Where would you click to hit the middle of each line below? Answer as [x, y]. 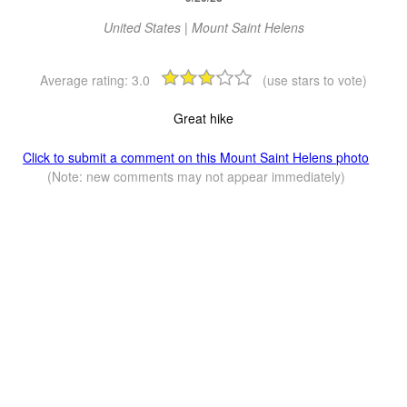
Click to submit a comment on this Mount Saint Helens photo [196, 158]
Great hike [203, 119]
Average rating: [86, 80]
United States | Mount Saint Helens [203, 28]
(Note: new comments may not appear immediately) [196, 177]
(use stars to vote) [315, 80]
